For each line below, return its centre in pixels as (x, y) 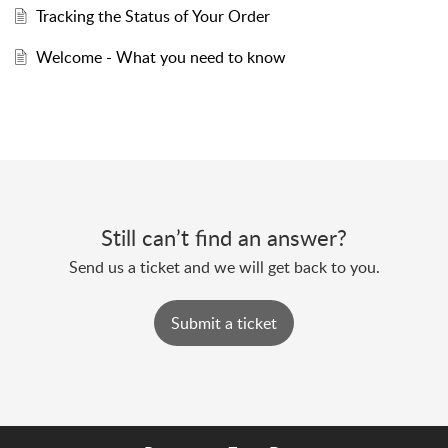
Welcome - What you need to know (160, 57)
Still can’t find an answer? (224, 237)
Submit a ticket (224, 323)
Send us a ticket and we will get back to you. (224, 267)
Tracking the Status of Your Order (152, 16)
